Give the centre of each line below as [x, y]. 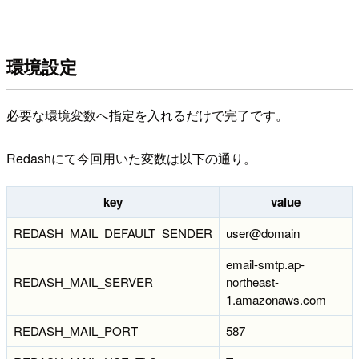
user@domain [263, 233]
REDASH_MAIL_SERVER [83, 282]
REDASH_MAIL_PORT [76, 331]
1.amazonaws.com [276, 300]
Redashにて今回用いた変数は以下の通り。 [131, 159]
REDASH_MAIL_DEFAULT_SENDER [113, 233]
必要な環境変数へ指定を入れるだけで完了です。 [147, 115]
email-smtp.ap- [265, 264]
